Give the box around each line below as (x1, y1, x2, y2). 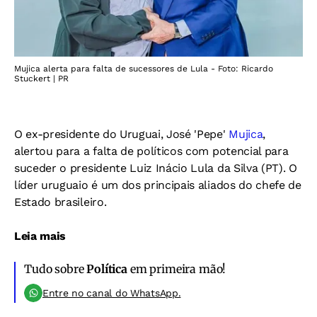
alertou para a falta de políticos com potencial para (14, 144, 289, 158)
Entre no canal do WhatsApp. (42, 287, 181, 299)
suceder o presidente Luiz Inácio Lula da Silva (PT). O (14, 161, 297, 175)
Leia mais (14, 229, 67, 243)
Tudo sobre (24, 262, 87, 276)
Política (86, 262, 127, 276)
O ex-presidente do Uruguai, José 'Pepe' (14, 127, 229, 141)
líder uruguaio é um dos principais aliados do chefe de (14, 178, 301, 192)
